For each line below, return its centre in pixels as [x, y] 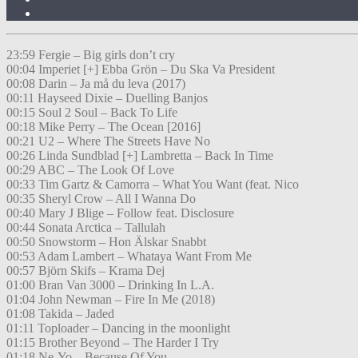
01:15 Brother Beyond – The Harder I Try [113, 343]
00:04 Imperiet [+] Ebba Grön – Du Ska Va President [141, 70]
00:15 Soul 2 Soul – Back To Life [92, 113]
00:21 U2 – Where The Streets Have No [108, 141]
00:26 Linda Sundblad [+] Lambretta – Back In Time [140, 156]
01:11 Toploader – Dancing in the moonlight [118, 328]
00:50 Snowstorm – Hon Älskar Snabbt [106, 242]
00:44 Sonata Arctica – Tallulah [86, 228]
